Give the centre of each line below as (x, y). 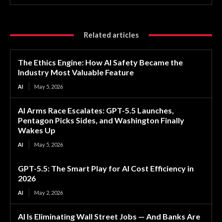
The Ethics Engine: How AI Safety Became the (100, 62)
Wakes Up (37, 130)
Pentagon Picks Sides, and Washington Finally (101, 120)
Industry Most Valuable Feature (76, 72)
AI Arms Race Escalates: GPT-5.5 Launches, (96, 111)
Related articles (111, 35)
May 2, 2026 (49, 193)
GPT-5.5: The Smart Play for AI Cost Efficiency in (106, 168)
